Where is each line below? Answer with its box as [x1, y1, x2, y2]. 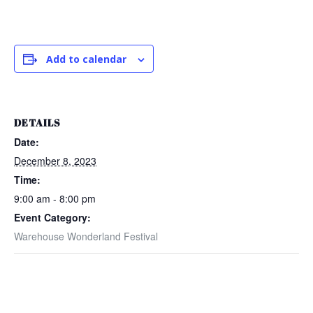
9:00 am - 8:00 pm [14, 191, 96, 205]
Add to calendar [46, 52, 126, 66]
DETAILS [14, 116, 61, 129]
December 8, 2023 [14, 154, 96, 168]
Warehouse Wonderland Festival [14, 229, 158, 243]
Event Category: [14, 210, 91, 224]
